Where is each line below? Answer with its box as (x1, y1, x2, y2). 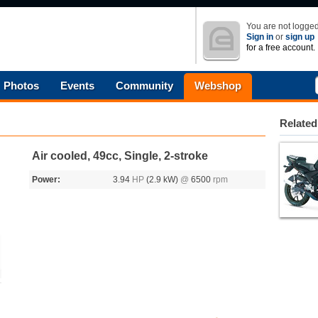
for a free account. (246, 43, 315, 53)
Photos (4, 79, 39, 92)
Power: (32, 175, 60, 185)
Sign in (246, 32, 273, 42)
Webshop (194, 79, 241, 92)
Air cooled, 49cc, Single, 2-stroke (32, 150, 208, 162)
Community (116, 79, 173, 92)
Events (60, 79, 94, 92)
